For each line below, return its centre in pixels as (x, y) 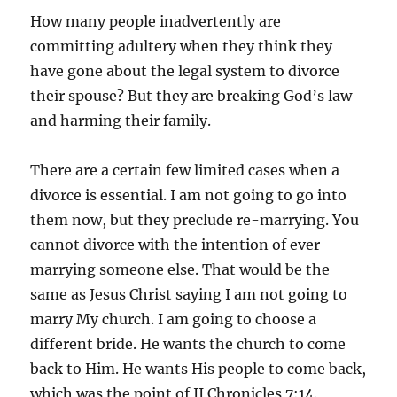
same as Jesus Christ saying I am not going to (189, 294)
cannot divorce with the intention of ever (175, 245)
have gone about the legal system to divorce (185, 71)
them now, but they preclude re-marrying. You (195, 220)
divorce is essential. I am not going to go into (189, 195)
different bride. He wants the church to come (188, 344)
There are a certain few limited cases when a (185, 170)
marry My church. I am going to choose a (174, 319)
